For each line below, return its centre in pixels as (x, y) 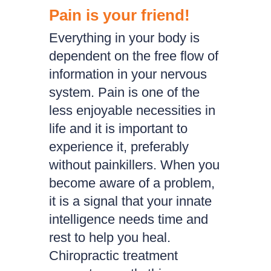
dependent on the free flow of (133, 56)
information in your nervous (128, 74)
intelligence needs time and (128, 219)
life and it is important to (118, 129)
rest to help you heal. (109, 237)
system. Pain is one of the (124, 92)
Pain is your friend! (119, 15)
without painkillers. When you (134, 165)
